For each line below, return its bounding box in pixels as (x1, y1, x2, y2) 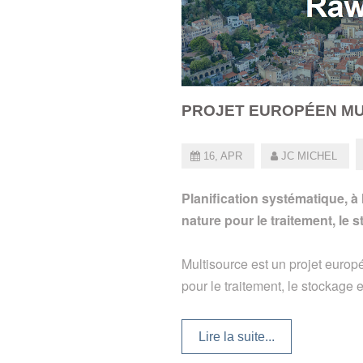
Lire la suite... (199, 329, 275, 344)
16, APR (200, 149, 246, 162)
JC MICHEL (277, 149, 340, 162)
